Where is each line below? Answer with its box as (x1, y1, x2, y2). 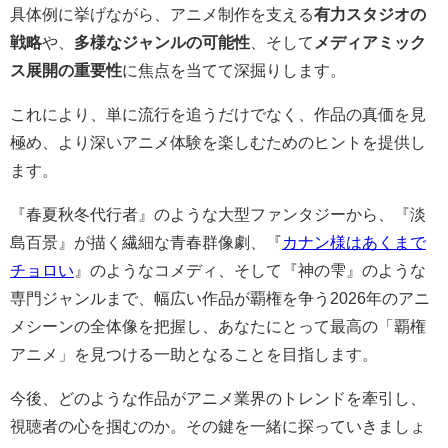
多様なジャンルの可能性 (74, 34, 250, 51)
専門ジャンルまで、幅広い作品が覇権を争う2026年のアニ (10, 290, 430, 307)
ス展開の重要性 (10, 62, 122, 79)
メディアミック (314, 34, 426, 51)
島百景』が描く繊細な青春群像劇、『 (10, 234, 282, 251)
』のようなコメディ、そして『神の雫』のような (74, 262, 426, 279)
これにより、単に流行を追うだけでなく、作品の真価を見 (10, 106, 426, 123)
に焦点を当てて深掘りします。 (122, 62, 346, 79)
